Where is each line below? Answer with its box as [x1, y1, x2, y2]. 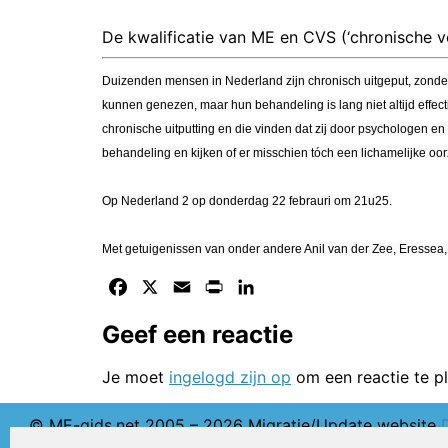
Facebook [130, 276, 205, 297]
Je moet [102, 366, 169, 387]
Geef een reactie [102, 319, 293, 349]
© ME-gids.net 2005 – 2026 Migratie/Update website [28, 415, 441, 436]
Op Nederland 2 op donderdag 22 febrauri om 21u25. [102, 193, 392, 208]
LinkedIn [258, 276, 321, 297]
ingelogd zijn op [169, 366, 291, 387]
